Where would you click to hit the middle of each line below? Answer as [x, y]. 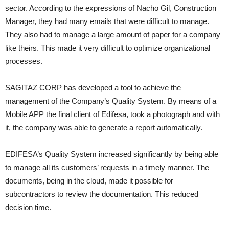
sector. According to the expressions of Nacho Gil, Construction [111, 8]
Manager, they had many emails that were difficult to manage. [107, 21]
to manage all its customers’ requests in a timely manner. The [107, 167]
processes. [24, 61]
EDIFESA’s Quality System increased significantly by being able [112, 154]
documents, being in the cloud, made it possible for [89, 181]
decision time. [28, 207]
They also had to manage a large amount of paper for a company [113, 35]
